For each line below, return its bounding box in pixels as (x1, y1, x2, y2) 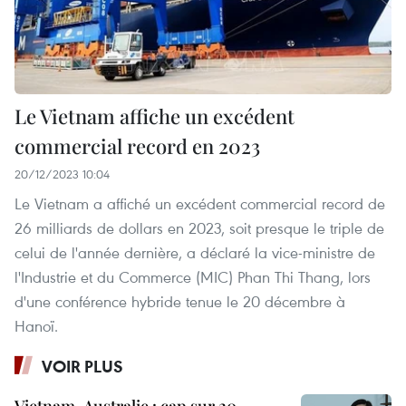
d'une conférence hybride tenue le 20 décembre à (14, 290, 345, 312)
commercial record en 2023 (14, 131, 260, 159)
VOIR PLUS (42, 354, 123, 377)
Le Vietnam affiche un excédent (14, 101, 295, 130)
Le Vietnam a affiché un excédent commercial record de (14, 192, 385, 214)
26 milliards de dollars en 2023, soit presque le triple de (14, 217, 384, 238)
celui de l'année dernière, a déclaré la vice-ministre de (14, 241, 375, 263)
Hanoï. (14, 314, 58, 336)
